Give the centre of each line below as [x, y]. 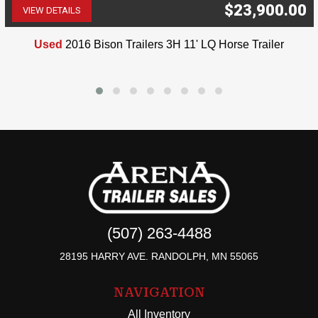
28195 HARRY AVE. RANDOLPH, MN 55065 [159, 256]
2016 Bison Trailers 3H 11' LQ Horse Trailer [175, 44]
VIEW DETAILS [52, 11]
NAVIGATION [159, 292]
